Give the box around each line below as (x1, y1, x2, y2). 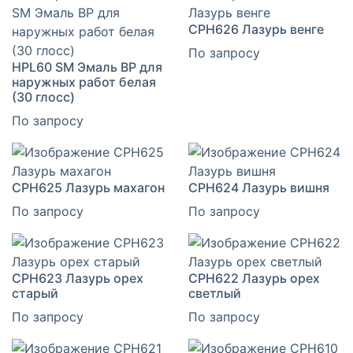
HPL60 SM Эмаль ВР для (12, 59, 162, 76)
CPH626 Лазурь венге (188, 21, 324, 38)
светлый (188, 285, 241, 302)
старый (12, 285, 58, 302)
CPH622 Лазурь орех (188, 270, 320, 287)
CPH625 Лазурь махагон (12, 180, 165, 196)
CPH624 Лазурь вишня (188, 180, 329, 196)
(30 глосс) (12, 89, 75, 106)
